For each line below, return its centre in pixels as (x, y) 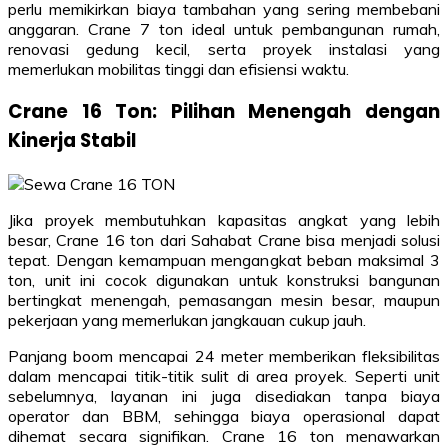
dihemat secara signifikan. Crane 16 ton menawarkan (224, 435)
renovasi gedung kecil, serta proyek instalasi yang (224, 48)
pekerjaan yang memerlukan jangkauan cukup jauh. (187, 319)
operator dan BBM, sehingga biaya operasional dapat (224, 415)
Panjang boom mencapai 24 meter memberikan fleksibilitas (224, 355)
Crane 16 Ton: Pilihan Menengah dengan (224, 112)
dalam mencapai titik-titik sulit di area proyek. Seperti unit (224, 375)
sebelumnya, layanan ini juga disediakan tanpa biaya (224, 395)
